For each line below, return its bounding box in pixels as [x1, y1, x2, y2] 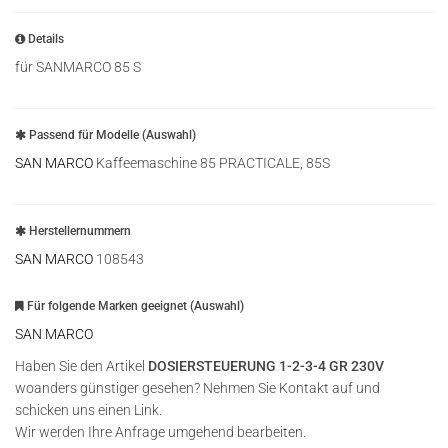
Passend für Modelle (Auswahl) [26, 128, 196, 142]
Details [25, 32, 64, 46]
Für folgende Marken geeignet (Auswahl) [24, 299, 244, 313]
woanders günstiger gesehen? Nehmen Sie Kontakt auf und [15, 380, 380, 396]
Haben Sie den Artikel [15, 358, 148, 374]
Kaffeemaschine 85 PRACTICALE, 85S [93, 155, 330, 171]
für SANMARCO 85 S [15, 59, 141, 75]
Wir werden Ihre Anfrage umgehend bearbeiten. [15, 424, 306, 440]
